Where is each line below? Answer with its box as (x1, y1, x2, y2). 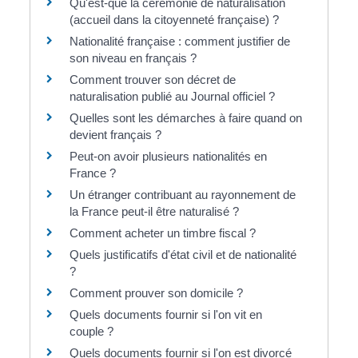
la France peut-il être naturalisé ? (70, 204, 240, 218)
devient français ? (70, 127, 162, 141)
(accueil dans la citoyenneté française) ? (70, 12, 280, 26)
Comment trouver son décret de (70, 72, 237, 86)
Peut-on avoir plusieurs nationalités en (70, 149, 268, 163)
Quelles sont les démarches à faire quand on (70, 110, 303, 125)
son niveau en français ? (70, 50, 197, 65)
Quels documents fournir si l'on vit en (70, 307, 263, 321)
